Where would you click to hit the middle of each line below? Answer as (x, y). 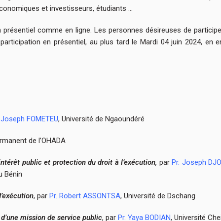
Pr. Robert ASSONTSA (85, 196)
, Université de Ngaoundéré (101, 119)
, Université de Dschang (158, 196)
